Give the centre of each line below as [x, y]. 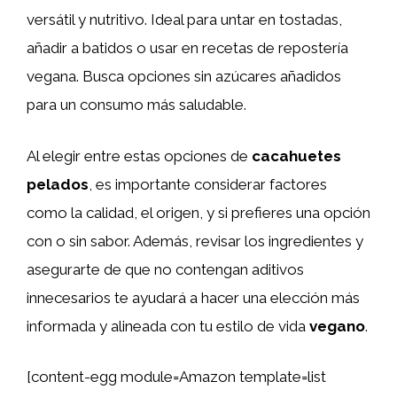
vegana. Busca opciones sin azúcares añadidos [184, 76]
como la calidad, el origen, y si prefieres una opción [198, 212]
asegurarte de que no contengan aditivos [165, 269]
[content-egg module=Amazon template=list [176, 377]
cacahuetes [296, 156]
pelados [58, 184]
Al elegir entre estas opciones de [139, 156]
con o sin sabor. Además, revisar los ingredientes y [195, 241]
